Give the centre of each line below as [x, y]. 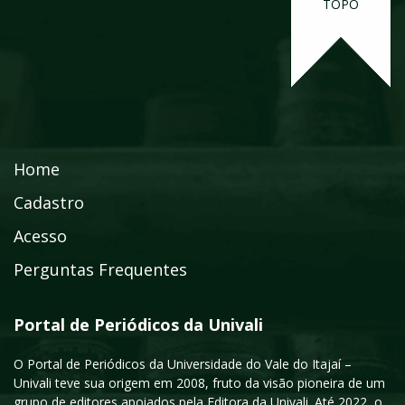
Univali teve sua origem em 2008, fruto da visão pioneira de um [199, 383]
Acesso [40, 236]
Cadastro [49, 203]
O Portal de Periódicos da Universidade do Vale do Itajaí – [183, 364]
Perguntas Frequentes [100, 270]
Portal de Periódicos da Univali [138, 325]
